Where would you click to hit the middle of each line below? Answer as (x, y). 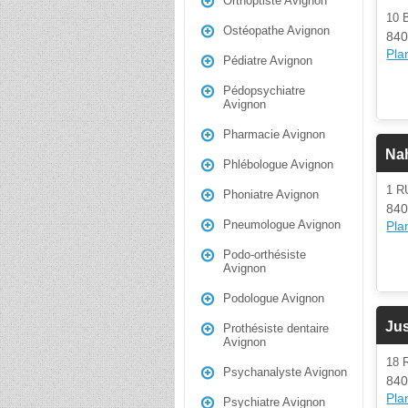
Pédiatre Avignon (268, 61)
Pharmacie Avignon (274, 134)
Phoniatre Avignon (271, 194)
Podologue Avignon (274, 298)
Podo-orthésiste (265, 255)
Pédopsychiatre (264, 91)
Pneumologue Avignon (282, 224)
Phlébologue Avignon (278, 164)
